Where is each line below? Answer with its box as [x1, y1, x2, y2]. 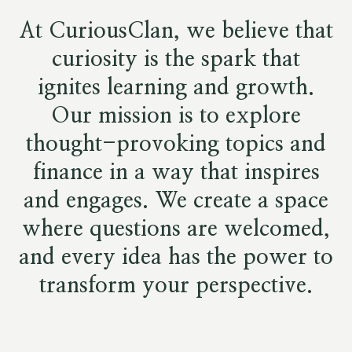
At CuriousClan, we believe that [19, 20, 333, 42]
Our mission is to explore [51, 105, 301, 127]
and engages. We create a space [24, 190, 328, 212]
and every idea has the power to [19, 247, 333, 269]
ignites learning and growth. [38, 77, 314, 99]
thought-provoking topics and [26, 134, 326, 156]
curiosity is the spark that [52, 49, 300, 71]
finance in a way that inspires [32, 162, 320, 184]
